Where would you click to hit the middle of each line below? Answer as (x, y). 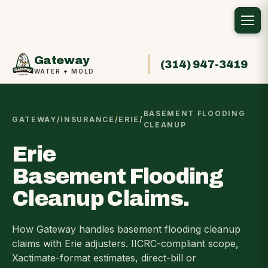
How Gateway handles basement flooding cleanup (126, 229)
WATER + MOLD (64, 71)
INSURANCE (88, 119)
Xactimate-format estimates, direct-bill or (104, 258)
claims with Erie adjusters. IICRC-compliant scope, (125, 243)
